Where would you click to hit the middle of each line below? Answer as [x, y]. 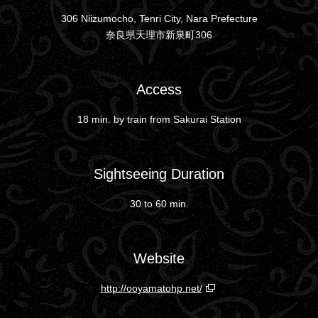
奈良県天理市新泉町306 [159, 34]
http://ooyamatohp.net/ [151, 288]
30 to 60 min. [159, 203]
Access [159, 89]
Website [159, 258]
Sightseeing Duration [159, 174]
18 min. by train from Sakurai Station [159, 119]
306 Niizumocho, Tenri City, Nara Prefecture [159, 18]
